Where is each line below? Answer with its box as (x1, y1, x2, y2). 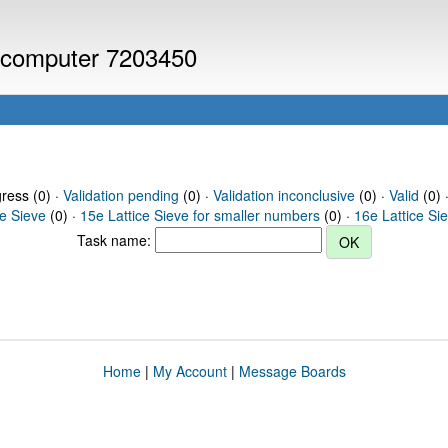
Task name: (76, 229, 155, 250)
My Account (152, 361, 227, 381)
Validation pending (62, 185, 179, 205)
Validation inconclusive (212, 185, 355, 205)
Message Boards (238, 361, 346, 381)
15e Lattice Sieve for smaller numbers (80, 205, 320, 225)
